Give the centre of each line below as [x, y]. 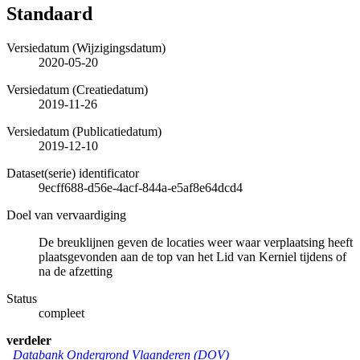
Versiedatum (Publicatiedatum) [84, 131]
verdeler [29, 340]
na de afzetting [76, 271]
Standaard [49, 13]
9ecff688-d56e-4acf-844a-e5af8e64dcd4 [141, 187]
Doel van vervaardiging [66, 215]
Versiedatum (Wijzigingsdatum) [86, 47]
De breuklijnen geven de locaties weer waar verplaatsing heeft [196, 242]
